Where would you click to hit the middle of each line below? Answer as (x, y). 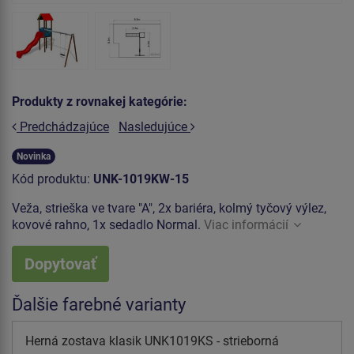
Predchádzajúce (63, 126)
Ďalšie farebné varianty (99, 304)
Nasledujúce (154, 126)
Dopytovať (60, 264)
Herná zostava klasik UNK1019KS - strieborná (152, 341)
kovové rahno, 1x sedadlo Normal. (108, 224)
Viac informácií (246, 224)
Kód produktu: (53, 179)
